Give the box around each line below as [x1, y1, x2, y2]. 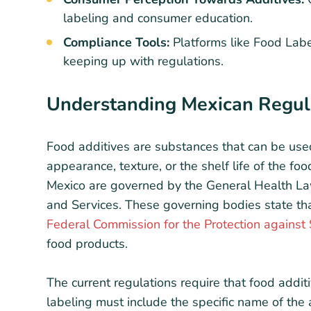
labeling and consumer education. [63, 9, 253, 26]
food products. [47, 235, 128, 252]
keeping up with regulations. [63, 52, 224, 69]
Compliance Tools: [63, 33, 173, 51]
